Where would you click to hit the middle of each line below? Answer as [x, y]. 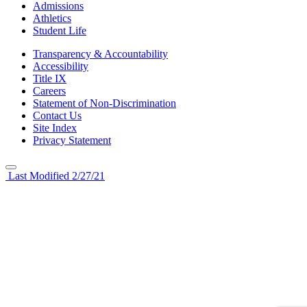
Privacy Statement [72, 140]
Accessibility [61, 66]
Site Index [55, 128]
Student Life [60, 31]
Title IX [50, 79]
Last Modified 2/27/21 [55, 176]
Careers [49, 91]
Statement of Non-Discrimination [105, 103]
